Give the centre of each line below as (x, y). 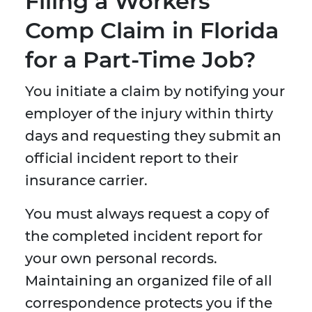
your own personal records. (121, 259)
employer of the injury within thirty (149, 114)
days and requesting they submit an (153, 136)
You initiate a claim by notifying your (155, 92)
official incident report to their (132, 158)
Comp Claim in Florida (152, 31)
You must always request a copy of (147, 214)
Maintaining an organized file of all (149, 281)
